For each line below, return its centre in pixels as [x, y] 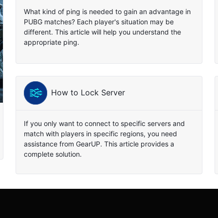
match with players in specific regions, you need [101, 133]
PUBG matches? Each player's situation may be [99, 21]
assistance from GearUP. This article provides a [99, 144]
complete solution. [53, 154]
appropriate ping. [52, 42]
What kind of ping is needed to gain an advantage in [108, 11]
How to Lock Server [88, 93]
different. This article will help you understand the [103, 32]
